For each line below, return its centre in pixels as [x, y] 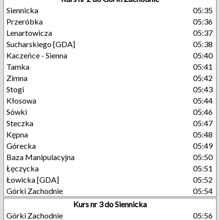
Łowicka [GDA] [33, 179]
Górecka [21, 146]
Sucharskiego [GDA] [41, 44]
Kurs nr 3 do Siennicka [110, 204]
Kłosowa [21, 100]
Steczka [20, 123]
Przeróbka [25, 21]
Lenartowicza [29, 33]
